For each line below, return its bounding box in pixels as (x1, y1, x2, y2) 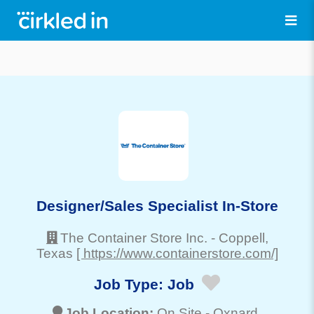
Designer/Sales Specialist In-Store (36, 197, 278, 214)
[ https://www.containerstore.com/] (76, 245, 278, 261)
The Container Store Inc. (60, 230, 207, 245)
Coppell (218, 230, 265, 245)
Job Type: (94, 276, 168, 293)
